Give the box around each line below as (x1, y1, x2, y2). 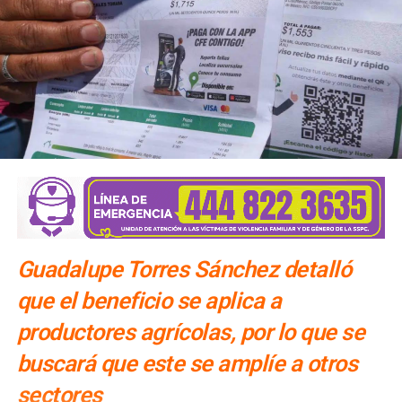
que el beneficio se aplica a (16, 286, 282, 314)
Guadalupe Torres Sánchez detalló (16, 255, 352, 283)
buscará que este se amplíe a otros (16, 349, 358, 377)
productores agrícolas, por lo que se (16, 318, 365, 345)
